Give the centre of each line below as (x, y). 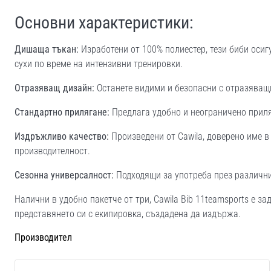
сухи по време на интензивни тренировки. (99, 64)
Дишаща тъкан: (47, 49)
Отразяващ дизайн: (54, 88)
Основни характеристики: (104, 22)
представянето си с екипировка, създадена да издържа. (128, 214)
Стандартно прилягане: (62, 112)
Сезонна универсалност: (64, 175)
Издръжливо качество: (62, 136)
